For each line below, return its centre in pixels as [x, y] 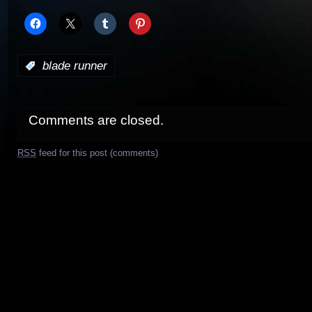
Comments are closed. [96, 120]
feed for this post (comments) [97, 153]
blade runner [75, 65]
